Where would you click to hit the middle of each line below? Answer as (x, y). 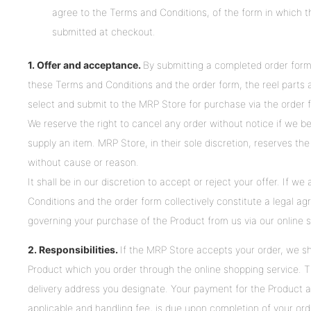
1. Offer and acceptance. (85, 65)
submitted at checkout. (104, 32)
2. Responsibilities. (74, 250)
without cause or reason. (83, 162)
